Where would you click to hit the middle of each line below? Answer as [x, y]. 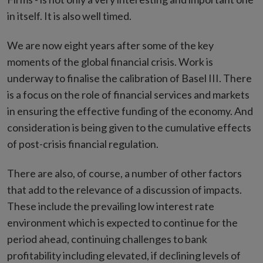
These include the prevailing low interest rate [111, 206]
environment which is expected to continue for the [122, 222]
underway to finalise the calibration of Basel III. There [129, 78]
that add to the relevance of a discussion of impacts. [124, 190]
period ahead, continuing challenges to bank [107, 239]
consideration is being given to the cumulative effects [129, 127]
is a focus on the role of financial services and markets [128, 95]
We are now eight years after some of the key [110, 45]
